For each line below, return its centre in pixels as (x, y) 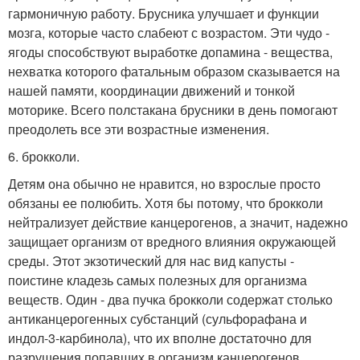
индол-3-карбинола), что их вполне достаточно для (160, 338)
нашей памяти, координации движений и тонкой (151, 90)
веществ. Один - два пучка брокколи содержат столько (170, 299)
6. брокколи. (44, 156)
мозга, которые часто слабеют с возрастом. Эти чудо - (169, 33)
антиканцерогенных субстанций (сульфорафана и (157, 319)
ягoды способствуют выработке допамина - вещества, (170, 52)
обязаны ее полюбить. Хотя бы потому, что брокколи (166, 203)
